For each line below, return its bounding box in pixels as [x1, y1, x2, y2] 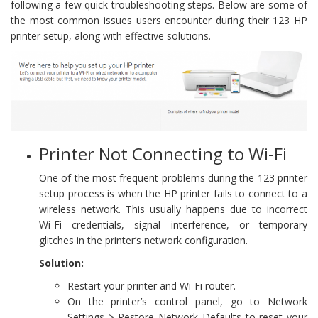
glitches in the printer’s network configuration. [39, 234, 248, 248]
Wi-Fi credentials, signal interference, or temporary [39, 218, 307, 232]
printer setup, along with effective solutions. [11, 28, 211, 43]
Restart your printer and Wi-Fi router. [67, 279, 236, 293]
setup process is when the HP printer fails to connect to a [39, 187, 307, 201]
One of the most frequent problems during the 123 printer [39, 171, 307, 185]
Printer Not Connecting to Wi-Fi [39, 142, 287, 166]
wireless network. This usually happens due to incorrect [39, 202, 307, 216]
